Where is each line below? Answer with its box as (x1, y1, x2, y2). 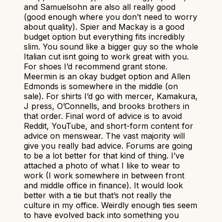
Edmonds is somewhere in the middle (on (24, 81, 178, 91)
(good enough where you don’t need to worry (24, 11, 197, 22)
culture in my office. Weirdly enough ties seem (24, 200, 197, 210)
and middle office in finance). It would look (24, 180, 183, 190)
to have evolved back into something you (24, 210, 179, 220)
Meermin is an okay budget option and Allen (24, 71, 190, 81)
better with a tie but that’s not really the (24, 190, 171, 200)
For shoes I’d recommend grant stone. (24, 61, 167, 71)
